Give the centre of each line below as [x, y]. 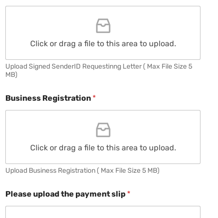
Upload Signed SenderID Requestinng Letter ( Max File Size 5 [99, 66]
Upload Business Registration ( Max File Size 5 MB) [82, 170]
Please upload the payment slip [66, 194]
